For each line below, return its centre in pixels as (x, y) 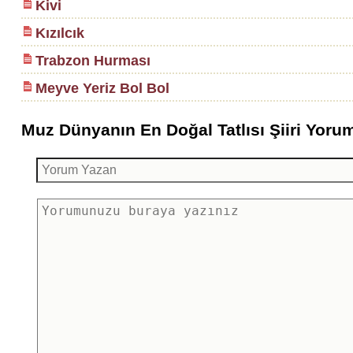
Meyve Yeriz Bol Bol (102, 88)
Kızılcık (59, 33)
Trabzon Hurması (93, 61)
